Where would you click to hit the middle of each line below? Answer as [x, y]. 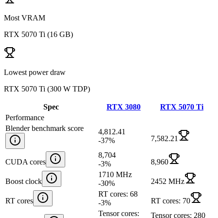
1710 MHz [115, 174]
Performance [25, 117]
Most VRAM [25, 18]
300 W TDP [69, 89]
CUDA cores [26, 162]
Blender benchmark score [45, 128]
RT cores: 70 [171, 200]
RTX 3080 [124, 107]
